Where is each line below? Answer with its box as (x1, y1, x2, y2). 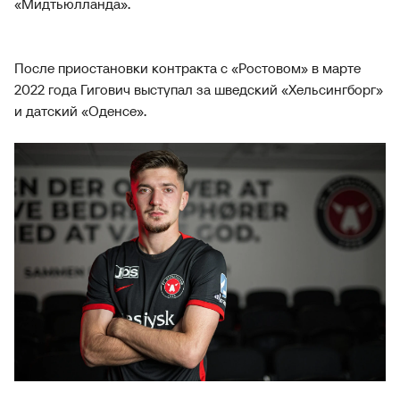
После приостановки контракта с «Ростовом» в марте (14, 59, 361, 77)
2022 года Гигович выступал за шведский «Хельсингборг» (14, 80, 383, 98)
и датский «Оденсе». (14, 102, 146, 120)
